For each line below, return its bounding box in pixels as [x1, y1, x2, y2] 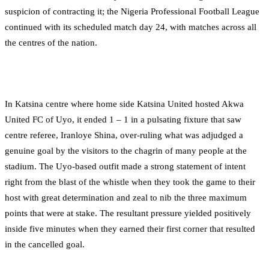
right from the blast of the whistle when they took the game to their [5, 177, 255, 187]
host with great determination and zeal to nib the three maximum [5, 192, 247, 202]
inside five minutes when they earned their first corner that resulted [5, 223, 255, 234]
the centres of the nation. [5, 37, 97, 47]
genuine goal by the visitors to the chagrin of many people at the [5, 145, 247, 156]
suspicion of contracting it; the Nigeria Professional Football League [5, 6, 259, 16]
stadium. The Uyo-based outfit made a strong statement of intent [5, 161, 246, 171]
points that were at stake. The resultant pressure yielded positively [5, 208, 251, 218]
